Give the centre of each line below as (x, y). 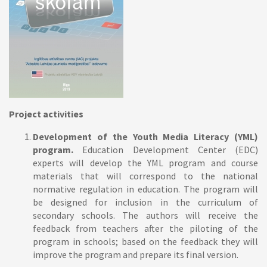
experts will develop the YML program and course (145, 163)
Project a (29, 114)
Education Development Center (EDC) (166, 150)
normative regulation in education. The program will (145, 189)
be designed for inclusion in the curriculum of (145, 202)
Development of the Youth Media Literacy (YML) (145, 136)
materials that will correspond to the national (145, 176)
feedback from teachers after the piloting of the (145, 228)
